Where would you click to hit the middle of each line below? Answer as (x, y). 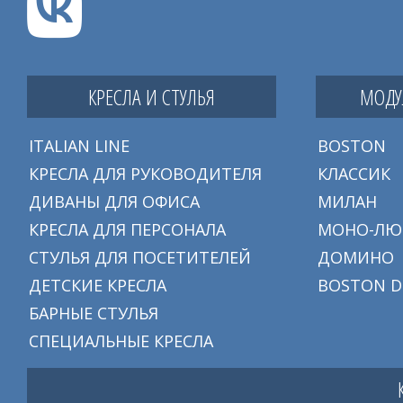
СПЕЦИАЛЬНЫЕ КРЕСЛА (121, 341)
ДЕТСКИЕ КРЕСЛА (98, 286)
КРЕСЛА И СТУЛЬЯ (151, 97)
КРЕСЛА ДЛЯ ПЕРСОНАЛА (127, 230)
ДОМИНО (355, 258)
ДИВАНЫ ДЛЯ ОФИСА (114, 202)
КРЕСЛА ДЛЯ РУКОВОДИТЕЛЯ (145, 174)
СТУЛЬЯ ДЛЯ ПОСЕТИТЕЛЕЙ (140, 258)
